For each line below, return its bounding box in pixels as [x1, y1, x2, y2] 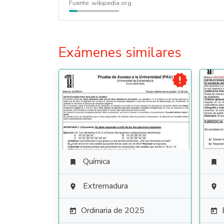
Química [83, 156, 110, 167]
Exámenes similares [58, 43, 181, 62]
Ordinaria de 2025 [81, 205, 144, 216]
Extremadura [83, 180, 128, 191]
